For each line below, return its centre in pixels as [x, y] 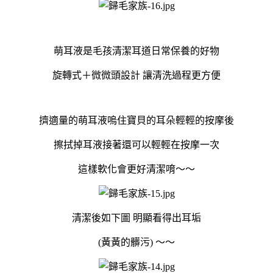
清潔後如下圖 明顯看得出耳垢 [136, 218]
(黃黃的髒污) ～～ [136, 242]
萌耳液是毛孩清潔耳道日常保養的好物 [136, 51]
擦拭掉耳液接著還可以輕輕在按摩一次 [136, 144]
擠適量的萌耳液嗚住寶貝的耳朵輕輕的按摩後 [136, 120]
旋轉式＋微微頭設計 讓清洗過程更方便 [136, 75]
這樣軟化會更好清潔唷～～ [136, 169]
